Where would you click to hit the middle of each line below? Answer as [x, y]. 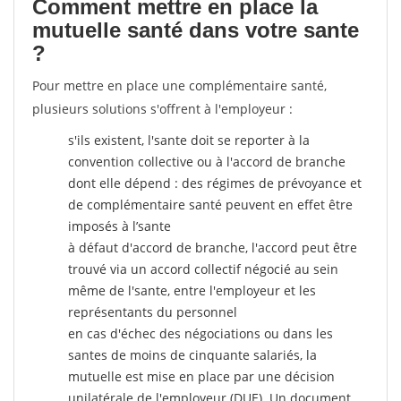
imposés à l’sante [119, 226]
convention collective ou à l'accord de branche [207, 162]
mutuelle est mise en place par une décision [201, 376]
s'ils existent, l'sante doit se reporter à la [189, 140]
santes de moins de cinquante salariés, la [192, 355]
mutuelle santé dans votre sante [196, 30]
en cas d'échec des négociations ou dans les [200, 333]
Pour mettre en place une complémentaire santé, [179, 85]
